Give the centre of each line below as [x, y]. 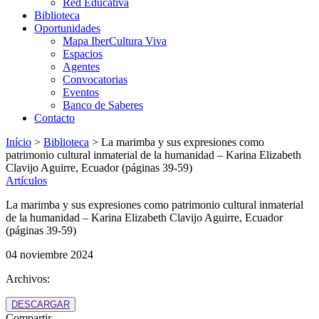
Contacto [54, 118]
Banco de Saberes [103, 105]
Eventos [81, 92]
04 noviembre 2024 [49, 255]
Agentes [81, 67]
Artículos [26, 181]
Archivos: [28, 279]
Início [19, 142]
